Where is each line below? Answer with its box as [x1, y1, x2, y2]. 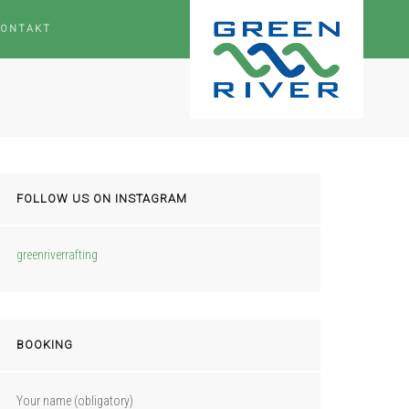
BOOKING [16, 338, 73, 351]
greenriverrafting [16, 247, 98, 262]
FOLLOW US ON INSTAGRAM [16, 192, 187, 205]
